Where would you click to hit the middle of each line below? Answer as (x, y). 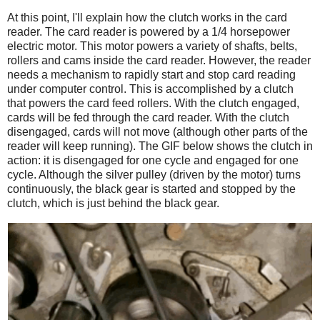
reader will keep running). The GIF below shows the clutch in (160, 146)
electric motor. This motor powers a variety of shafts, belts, (152, 46)
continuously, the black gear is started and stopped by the (151, 189)
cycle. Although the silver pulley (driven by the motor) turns (154, 175)
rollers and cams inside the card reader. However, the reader (159, 61)
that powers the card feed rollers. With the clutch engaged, (153, 104)
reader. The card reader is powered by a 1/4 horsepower (149, 32)
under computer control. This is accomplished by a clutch (150, 89)
